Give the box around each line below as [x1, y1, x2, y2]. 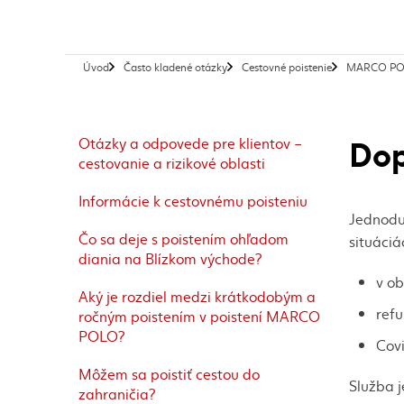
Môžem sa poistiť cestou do [78, 363, 260, 383]
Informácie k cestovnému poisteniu [78, 190, 308, 210]
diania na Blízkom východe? [78, 248, 262, 268]
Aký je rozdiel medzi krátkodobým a [78, 286, 316, 306]
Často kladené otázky [124, 60, 227, 74]
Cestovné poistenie [242, 60, 332, 74]
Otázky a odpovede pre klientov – [78, 133, 302, 152]
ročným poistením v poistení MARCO [78, 306, 320, 326]
